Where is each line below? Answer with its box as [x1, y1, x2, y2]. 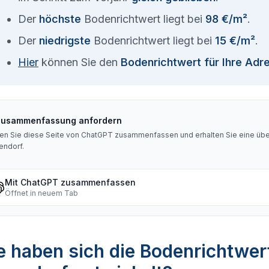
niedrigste [39, 34, 91, 47]
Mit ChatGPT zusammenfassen [5, 177, 136, 187]
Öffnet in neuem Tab [5, 189, 78, 198]
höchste [39, 13, 81, 25]
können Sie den [38, 56, 121, 68]
